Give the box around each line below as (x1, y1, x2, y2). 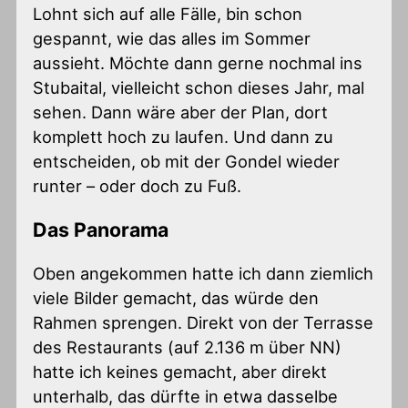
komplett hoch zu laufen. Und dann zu (33, 126, 334, 147)
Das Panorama (33, 218, 169, 242)
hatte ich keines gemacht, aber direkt (33, 362, 328, 382)
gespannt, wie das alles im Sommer (33, 27, 311, 48)
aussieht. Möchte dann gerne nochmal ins (33, 52, 363, 73)
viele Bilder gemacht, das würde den (33, 288, 320, 309)
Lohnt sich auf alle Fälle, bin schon (33, 3, 303, 24)
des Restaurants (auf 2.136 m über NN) (33, 337, 342, 358)
